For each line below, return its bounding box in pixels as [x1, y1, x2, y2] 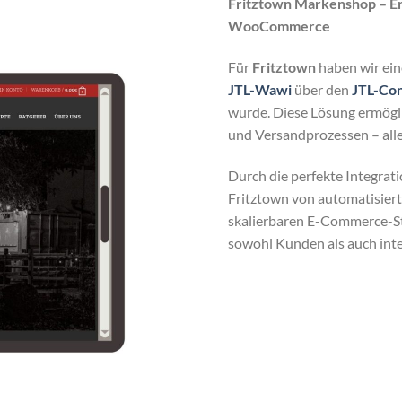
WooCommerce [228, 17, 330, 35]
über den [292, 81, 352, 99]
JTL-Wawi [228, 81, 292, 99]
